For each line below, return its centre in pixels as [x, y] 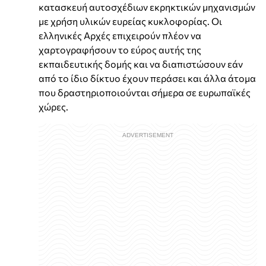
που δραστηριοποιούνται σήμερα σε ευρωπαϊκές [145, 93]
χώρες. [53, 107]
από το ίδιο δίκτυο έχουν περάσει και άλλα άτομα [147, 78]
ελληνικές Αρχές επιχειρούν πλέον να [120, 36]
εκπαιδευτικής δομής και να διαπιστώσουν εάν [141, 64]
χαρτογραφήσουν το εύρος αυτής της [120, 50]
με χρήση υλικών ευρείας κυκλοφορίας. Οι [130, 21]
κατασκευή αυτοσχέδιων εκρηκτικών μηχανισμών [147, 7]
